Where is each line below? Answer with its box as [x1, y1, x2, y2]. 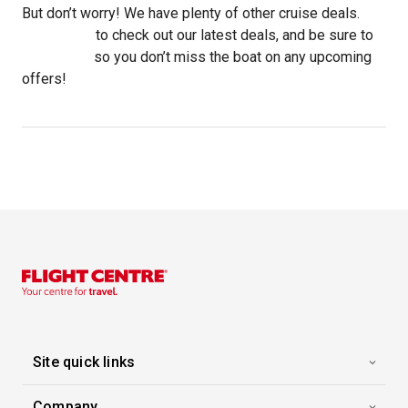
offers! [22, 70, 66, 87]
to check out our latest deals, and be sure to [92, 26, 373, 44]
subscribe [22, 48, 90, 66]
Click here [22, 26, 92, 44]
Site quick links [33, 353, 136, 371]
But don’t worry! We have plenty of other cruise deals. [22, 5, 360, 22]
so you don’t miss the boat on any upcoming [90, 48, 372, 66]
